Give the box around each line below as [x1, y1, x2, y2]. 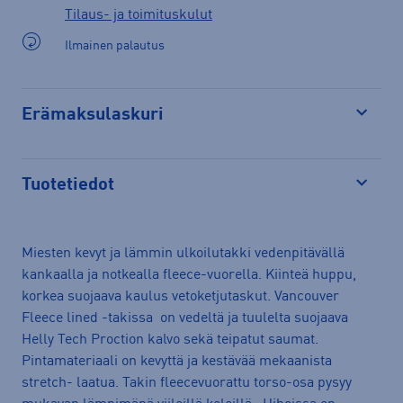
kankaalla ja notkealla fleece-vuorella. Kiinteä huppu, [22, 267, 356, 282]
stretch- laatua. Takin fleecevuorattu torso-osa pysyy [22, 375, 352, 390]
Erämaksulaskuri [22, 105, 164, 124]
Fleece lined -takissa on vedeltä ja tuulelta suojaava [22, 310, 348, 326]
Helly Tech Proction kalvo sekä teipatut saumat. [22, 332, 318, 347]
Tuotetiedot [22, 175, 114, 194]
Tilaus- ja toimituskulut [65, 7, 212, 22]
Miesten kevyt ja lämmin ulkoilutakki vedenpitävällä [22, 246, 345, 261]
